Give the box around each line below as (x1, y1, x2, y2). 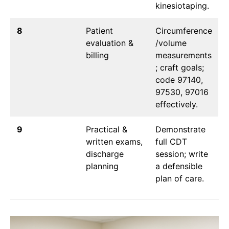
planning (86, 161, 119, 172)
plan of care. (155, 173, 204, 184)
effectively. (155, 99, 198, 110)
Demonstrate (155, 124, 205, 135)
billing (86, 50, 109, 61)
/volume (155, 38, 187, 49)
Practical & (86, 124, 127, 135)
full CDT (155, 136, 187, 147)
